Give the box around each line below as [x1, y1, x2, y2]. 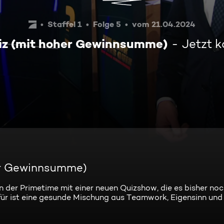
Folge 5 [93, 19, 121, 29]
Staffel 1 [47, 19, 82, 29]
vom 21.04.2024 [132, 19, 195, 29]
